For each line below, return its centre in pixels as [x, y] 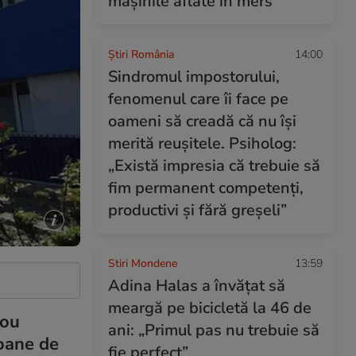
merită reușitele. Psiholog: [202, 143]
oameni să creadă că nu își [202, 121]
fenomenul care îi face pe [198, 99]
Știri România [141, 54]
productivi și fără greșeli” [197, 210]
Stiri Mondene [143, 263]
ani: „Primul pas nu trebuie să [214, 330]
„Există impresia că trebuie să [214, 166]
